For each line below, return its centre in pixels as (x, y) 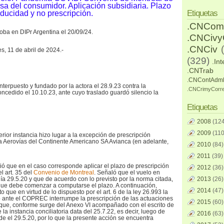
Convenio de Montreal (64, 172)
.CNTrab (200, 70)
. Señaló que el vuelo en (127, 172)
